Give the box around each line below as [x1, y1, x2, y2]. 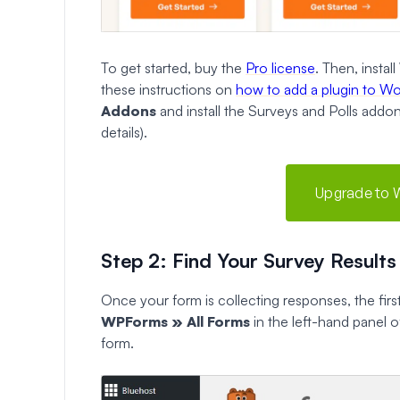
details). [101, 122, 147, 141]
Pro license [246, 58, 315, 77]
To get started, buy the [101, 58, 246, 77]
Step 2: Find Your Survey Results [101, 247, 396, 272]
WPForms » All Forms [101, 312, 250, 330]
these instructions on [101, 79, 236, 98]
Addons [101, 101, 156, 120]
